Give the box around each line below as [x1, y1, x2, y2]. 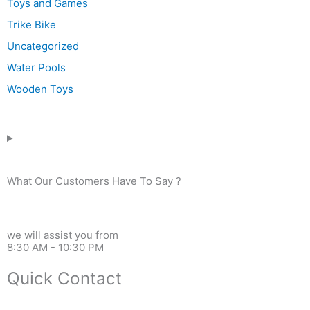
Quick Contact [7, 268, 122, 289]
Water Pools [7, 61, 66, 75]
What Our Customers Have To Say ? [7, 174, 181, 188]
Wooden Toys [7, 82, 73, 96]
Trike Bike [7, 18, 56, 32]
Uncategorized [7, 39, 79, 53]
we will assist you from [7, 228, 118, 242]
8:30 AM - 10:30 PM [7, 241, 104, 255]
